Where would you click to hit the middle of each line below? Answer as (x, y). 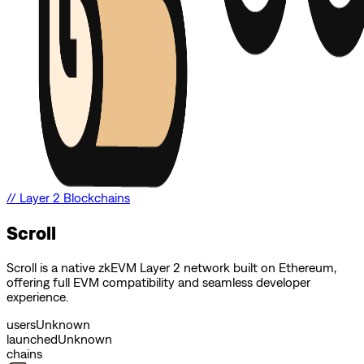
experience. (37, 296)
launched (32, 338)
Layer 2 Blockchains (75, 198)
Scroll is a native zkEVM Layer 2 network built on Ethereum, (171, 267)
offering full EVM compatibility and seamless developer (158, 282)
